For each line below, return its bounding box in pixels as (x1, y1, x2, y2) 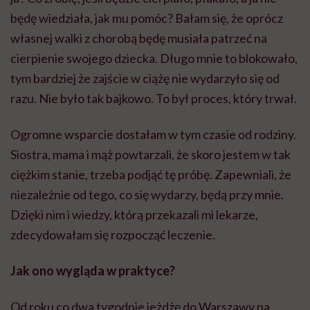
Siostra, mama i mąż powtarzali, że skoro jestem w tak (10, 147, 291, 163)
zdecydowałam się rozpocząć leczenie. (10, 227, 215, 243)
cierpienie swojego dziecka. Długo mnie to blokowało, (10, 51, 298, 66)
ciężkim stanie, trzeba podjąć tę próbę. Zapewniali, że (10, 167, 291, 183)
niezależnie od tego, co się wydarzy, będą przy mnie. (10, 187, 284, 203)
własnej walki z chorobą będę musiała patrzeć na (10, 30, 267, 46)
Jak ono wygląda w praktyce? (10, 263, 175, 279)
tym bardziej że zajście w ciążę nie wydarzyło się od (10, 71, 280, 86)
